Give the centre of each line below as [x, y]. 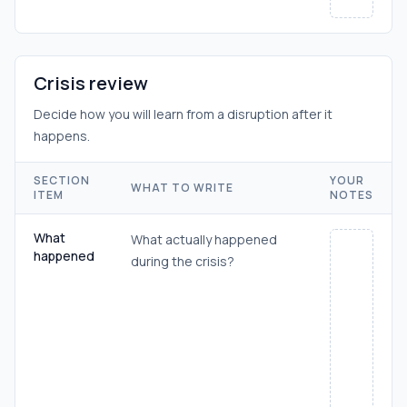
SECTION [62, 180]
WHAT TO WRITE [182, 188]
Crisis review [91, 83]
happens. [62, 136]
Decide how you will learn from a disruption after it [183, 114]
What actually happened [204, 239]
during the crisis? [183, 261]
